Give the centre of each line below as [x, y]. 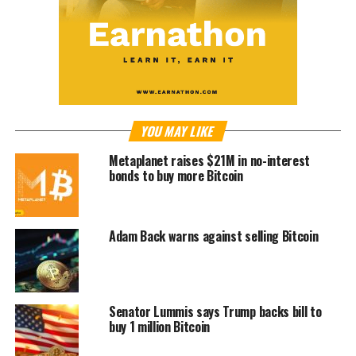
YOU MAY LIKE [178, 132]
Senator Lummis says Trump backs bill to [215, 312]
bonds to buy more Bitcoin [176, 176]
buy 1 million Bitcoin [159, 327]
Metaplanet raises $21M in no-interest [209, 161]
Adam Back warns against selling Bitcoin [213, 236]
